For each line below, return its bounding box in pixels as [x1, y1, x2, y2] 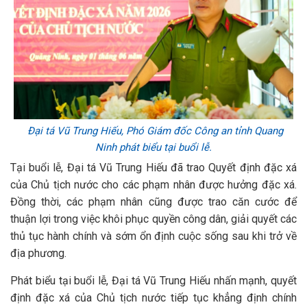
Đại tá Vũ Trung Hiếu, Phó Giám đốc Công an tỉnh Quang [24, 125, 283, 137]
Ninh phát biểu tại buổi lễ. [95, 141, 212, 153]
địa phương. [10, 247, 66, 260]
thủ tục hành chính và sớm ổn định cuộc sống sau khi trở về [10, 230, 297, 243]
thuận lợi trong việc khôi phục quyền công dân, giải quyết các [10, 212, 297, 225]
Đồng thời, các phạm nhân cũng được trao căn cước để [10, 195, 297, 208]
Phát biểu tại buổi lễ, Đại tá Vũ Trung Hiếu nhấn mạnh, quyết [10, 274, 297, 287]
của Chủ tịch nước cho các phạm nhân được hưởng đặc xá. [10, 178, 297, 191]
